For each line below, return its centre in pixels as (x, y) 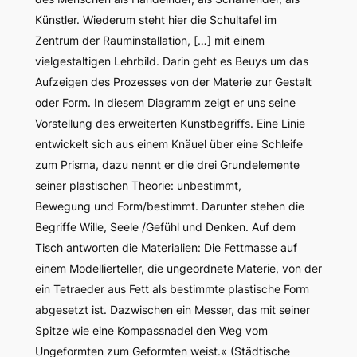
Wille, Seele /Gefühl (129, 227)
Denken (225, 227)
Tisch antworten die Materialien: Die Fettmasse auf (166, 248)
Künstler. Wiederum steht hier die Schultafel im (155, 20)
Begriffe (57, 227)
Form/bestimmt (156, 206)
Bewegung (63, 206)
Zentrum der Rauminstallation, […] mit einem (149, 41)
